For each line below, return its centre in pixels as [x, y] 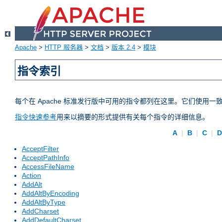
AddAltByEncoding [51, 194]
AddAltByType [44, 202]
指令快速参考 [36, 117]
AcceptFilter [40, 149]
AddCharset [40, 211]
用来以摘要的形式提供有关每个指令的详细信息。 [133, 117]
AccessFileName [48, 167]
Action [31, 176]
